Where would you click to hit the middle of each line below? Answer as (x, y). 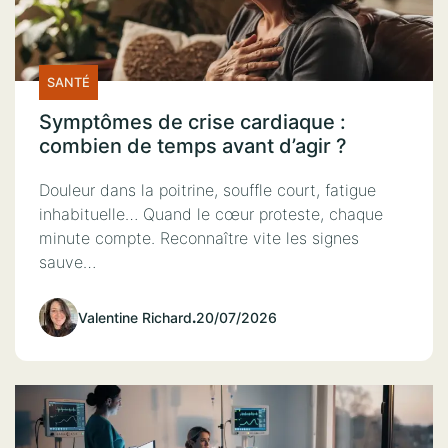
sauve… (67, 261)
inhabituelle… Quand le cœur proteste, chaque (211, 213)
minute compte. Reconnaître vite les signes (199, 237)
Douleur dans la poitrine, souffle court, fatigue (207, 189)
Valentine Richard (135, 317)
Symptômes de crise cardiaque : (192, 121)
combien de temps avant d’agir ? (193, 145)
